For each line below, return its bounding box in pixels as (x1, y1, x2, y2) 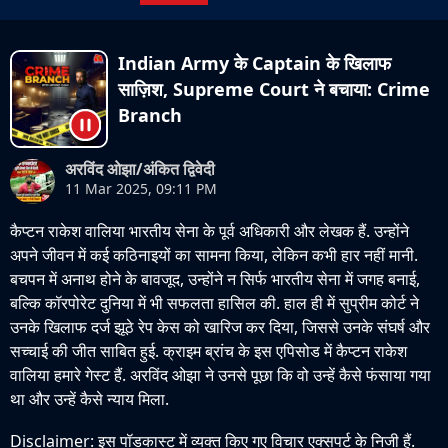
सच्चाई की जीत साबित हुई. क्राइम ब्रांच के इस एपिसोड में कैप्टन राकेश (10, 340, 407, 362)
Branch (118, 103, 182, 127)
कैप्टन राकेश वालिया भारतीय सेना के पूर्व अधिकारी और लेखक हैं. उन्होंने (10, 220, 409, 242)
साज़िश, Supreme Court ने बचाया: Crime (118, 77, 430, 101)
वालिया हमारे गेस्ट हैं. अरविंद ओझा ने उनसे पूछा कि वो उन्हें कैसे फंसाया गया (10, 364, 431, 386)
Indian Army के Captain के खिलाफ (118, 51, 391, 75)
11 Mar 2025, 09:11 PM (65, 179, 217, 198)
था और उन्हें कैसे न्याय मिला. (10, 388, 173, 410)
